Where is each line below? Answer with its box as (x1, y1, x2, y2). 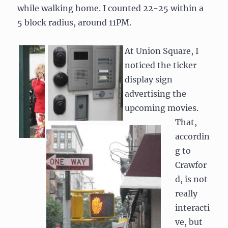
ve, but (175, 217, 203, 227)
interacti (175, 203, 210, 213)
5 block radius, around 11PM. (17, 17, 132, 27)
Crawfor (175, 160, 207, 170)
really (175, 188, 198, 198)
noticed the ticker (125, 60, 197, 70)
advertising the (125, 89, 187, 99)
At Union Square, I (125, 46, 199, 56)
